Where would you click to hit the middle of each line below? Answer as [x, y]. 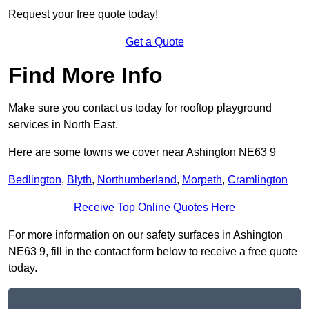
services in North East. [63, 125]
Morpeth [202, 180]
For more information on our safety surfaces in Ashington [146, 235]
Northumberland [137, 180]
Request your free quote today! [83, 14]
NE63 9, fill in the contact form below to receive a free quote [153, 252]
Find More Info [86, 76]
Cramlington [258, 180]
